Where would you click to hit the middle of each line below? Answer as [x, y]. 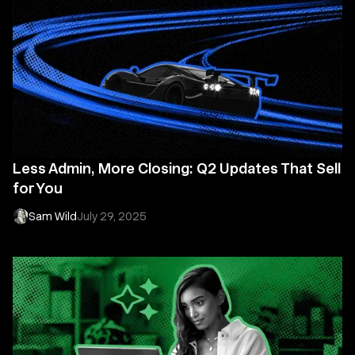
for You [38, 188]
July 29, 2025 [112, 216]
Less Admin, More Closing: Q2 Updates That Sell [177, 168]
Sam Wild [53, 216]
